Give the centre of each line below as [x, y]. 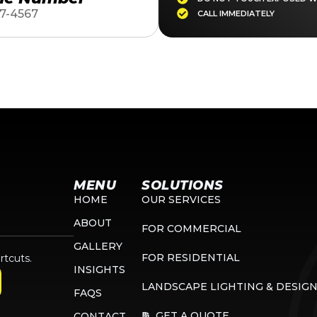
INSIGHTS [99, 270]
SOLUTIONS [183, 185]
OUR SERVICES [181, 200]
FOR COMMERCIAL [191, 229]
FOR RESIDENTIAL [191, 258]
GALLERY [98, 246]
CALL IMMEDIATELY [236, 13]
